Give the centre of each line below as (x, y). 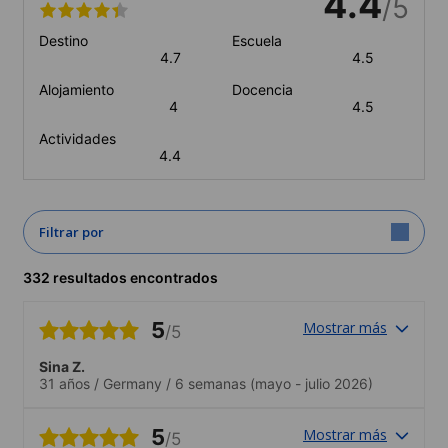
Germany (132, 383)
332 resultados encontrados (120, 277)
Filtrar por (71, 231)
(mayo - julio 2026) (309, 383)
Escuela (256, 40)
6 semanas (210, 383)
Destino (63, 40)
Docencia (262, 89)
